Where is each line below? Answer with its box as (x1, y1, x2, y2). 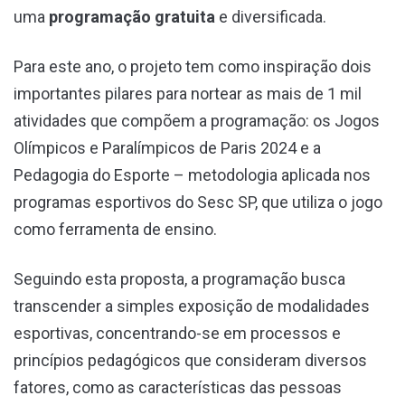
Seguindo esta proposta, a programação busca (14, 268, 345, 288)
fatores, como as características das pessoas (14, 377, 342, 397)
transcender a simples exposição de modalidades (14, 296, 370, 316)
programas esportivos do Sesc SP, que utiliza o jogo (14, 192, 382, 212)
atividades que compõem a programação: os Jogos (14, 110, 380, 130)
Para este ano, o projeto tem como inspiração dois (14, 56, 372, 76)
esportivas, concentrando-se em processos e (14, 323, 341, 343)
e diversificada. (215, 6, 330, 26)
